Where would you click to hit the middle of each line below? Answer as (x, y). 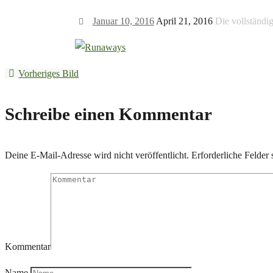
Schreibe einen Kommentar (108, 114)
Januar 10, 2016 (123, 21)
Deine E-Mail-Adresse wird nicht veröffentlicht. (97, 155)
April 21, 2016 (184, 21)
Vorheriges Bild (49, 74)
